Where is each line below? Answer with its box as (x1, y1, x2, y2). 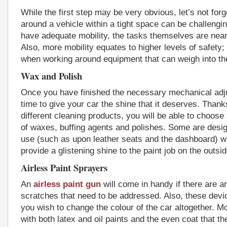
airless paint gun (33, 179, 101, 189)
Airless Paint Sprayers (21, 161, 107, 174)
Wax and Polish (21, 69, 82, 83)
